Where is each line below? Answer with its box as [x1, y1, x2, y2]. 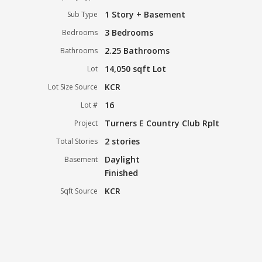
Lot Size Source [48, 81, 98, 92]
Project [74, 118, 98, 128]
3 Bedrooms [105, 26, 154, 38]
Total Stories [56, 136, 98, 146]
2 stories [105, 135, 140, 147]
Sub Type [67, 9, 98, 19]
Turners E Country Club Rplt [105, 117, 220, 129]
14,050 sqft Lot [105, 63, 167, 74]
